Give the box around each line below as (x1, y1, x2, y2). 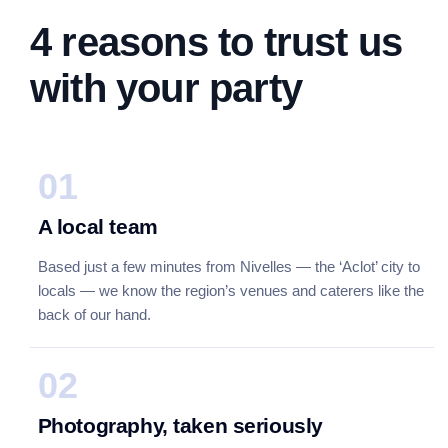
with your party (29, 65, 302, 110)
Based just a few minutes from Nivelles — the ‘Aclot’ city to (37, 257, 420, 275)
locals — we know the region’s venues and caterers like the (37, 281, 424, 299)
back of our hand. (37, 305, 151, 323)
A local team (37, 214, 158, 238)
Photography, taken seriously (37, 413, 323, 437)
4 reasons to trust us (29, 19, 403, 64)
